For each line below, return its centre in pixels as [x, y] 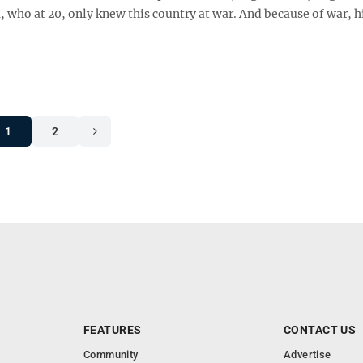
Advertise [307, 354]
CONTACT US [320, 330]
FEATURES [113, 330]
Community [111, 354]
